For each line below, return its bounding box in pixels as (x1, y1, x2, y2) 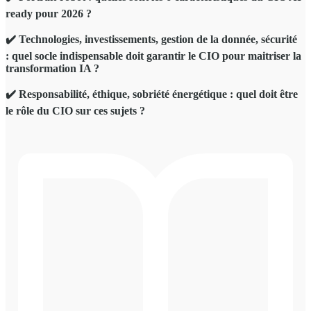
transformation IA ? (6, 62, 102, 74)
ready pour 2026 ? (6, 7, 94, 19)
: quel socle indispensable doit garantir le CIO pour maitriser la (6, 49, 301, 62)
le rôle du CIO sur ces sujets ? (6, 104, 148, 117)
